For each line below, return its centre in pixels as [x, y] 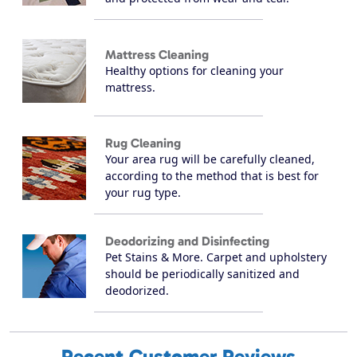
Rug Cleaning [143, 143]
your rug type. [143, 193]
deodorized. [137, 291]
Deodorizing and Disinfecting [187, 241]
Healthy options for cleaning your [194, 70]
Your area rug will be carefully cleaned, [210, 159]
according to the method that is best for [212, 176]
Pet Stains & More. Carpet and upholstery [216, 257]
